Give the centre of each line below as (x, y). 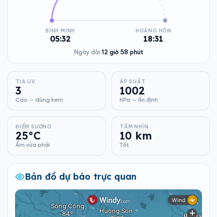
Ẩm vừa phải (33, 145)
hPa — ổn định (139, 100)
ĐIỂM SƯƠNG (34, 127)
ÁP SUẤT (133, 82)
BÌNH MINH (61, 31)
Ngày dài (88, 52)
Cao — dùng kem (39, 100)
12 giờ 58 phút (122, 52)
